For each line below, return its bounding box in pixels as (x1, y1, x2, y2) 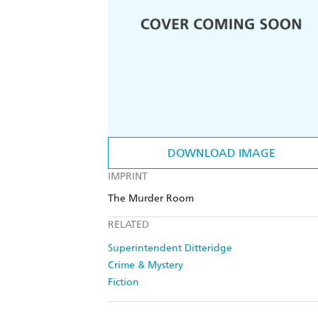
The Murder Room (108, 192, 194, 205)
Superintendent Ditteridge (108, 242, 232, 255)
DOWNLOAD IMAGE (168, 146, 275, 160)
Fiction (108, 276, 139, 289)
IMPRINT (108, 170, 148, 183)
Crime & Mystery (108, 259, 183, 272)
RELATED (108, 219, 149, 231)
